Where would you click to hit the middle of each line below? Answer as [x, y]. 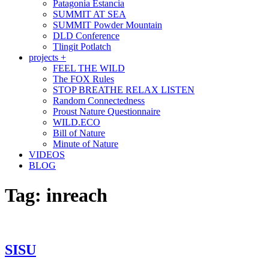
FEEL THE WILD [89, 68]
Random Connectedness [99, 101]
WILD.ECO [77, 122]
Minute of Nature [86, 144]
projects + [47, 58]
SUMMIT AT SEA [89, 14]
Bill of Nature [79, 133]
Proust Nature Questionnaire [107, 112]
